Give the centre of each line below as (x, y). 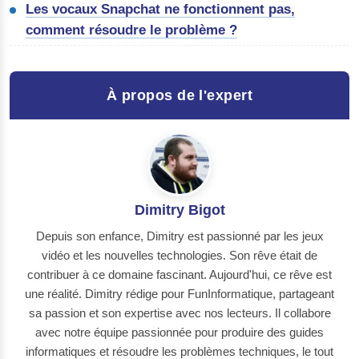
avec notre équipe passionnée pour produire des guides (179, 332)
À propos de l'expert (179, 95)
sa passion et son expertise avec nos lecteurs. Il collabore (179, 313)
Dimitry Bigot (179, 210)
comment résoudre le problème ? (132, 30)
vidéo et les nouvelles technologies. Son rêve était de (179, 255)
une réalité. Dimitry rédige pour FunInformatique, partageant (179, 293)
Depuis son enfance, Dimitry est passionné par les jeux (179, 236)
